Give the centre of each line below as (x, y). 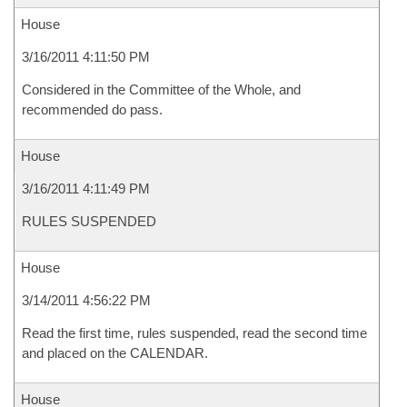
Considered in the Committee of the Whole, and (161, 89)
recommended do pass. (92, 109)
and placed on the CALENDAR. (115, 353)
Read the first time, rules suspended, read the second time (194, 333)
